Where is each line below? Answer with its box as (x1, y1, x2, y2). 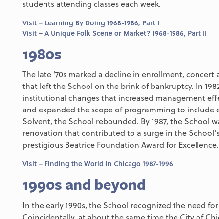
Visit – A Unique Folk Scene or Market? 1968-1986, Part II (22, 27, 207, 38)
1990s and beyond (22, 174, 146, 195)
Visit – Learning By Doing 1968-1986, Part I (22, 17, 159, 28)
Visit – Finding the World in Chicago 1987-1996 (22, 158, 173, 169)
